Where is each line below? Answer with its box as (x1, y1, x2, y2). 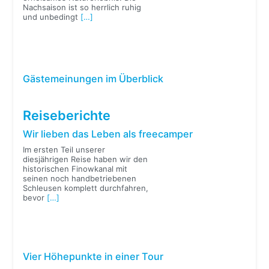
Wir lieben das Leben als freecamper (23, 127, 193, 140)
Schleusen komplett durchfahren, (23, 183, 149, 193)
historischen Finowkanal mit (23, 164, 128, 174)
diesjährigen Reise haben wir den (23, 154, 148, 165)
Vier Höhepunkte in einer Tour (23, 250, 164, 263)
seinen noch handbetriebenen (23, 174, 137, 184)
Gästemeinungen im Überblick (23, 72, 164, 85)
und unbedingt (23, 12, 81, 22)
